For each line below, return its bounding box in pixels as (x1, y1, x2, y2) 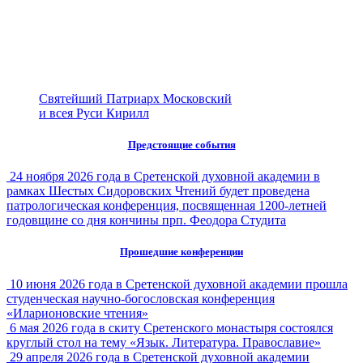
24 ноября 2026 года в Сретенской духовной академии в (10, 169, 320, 184)
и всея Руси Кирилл (39, 105, 149, 120)
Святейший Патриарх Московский (39, 91, 232, 105)
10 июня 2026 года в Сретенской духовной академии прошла (10, 276, 348, 291)
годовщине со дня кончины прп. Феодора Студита (6, 213, 286, 228)
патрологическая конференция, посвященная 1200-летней (6, 199, 327, 213)
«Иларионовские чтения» (6, 305, 148, 320)
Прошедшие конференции (120, 246, 243, 258)
